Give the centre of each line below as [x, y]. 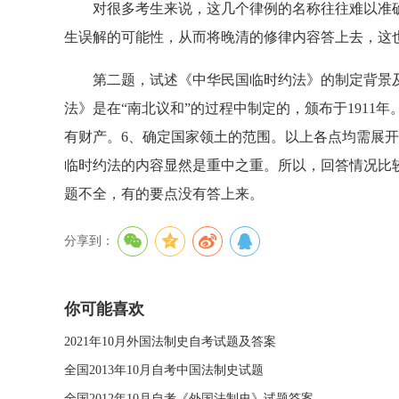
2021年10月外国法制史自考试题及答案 [170, 342]
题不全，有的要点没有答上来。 [164, 194]
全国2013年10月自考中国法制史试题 [164, 370]
